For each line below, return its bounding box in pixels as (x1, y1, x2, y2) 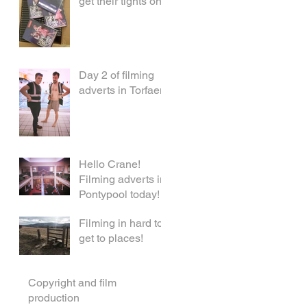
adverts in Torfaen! (79, 84, 169, 97)
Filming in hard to (79, 217, 163, 230)
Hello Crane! (79, 158, 140, 171)
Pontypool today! (79, 188, 160, 201)
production (28, 291, 79, 305)
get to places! (79, 232, 143, 245)
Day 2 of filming (79, 69, 154, 82)
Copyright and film (28, 276, 116, 290)
